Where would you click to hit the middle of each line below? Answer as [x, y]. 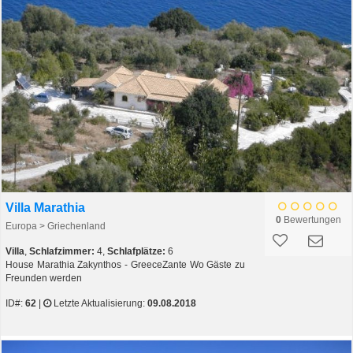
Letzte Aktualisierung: [99, 304]
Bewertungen [311, 220]
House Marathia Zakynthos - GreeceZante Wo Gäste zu [125, 265]
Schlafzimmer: [62, 252]
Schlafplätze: [136, 252]
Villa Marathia [45, 208]
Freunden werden [44, 279]
